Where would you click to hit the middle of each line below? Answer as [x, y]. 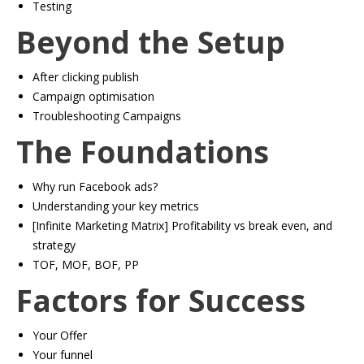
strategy [54, 245]
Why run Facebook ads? [95, 186]
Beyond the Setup [151, 42]
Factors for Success [161, 300]
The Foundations [143, 152]
